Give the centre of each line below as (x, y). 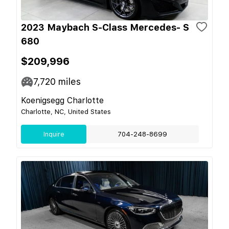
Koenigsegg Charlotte (62, 100)
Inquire (54, 134)
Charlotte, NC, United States (66, 112)
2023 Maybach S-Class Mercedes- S (105, 27)
